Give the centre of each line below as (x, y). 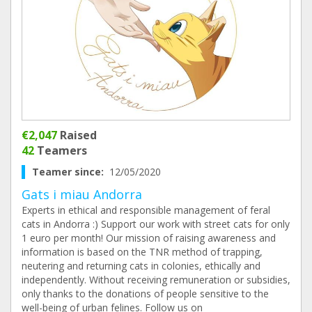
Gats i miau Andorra (82, 194)
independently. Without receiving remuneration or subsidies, (156, 280)
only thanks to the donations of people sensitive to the (145, 294)
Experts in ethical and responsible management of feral (146, 210)
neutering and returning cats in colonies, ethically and (141, 266)
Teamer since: (71, 172)
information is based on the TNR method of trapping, (142, 252)
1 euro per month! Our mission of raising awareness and (149, 238)
